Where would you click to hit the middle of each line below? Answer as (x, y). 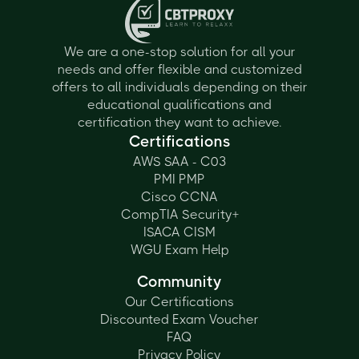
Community (179, 282)
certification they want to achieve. (179, 122)
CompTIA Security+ (179, 214)
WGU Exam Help (179, 250)
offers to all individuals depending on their (179, 87)
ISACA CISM (179, 232)
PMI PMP (179, 179)
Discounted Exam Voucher (179, 319)
